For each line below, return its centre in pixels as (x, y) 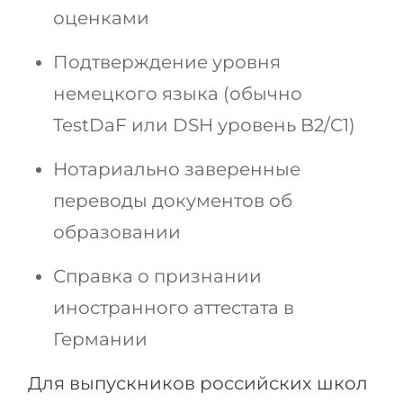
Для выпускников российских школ (198, 384)
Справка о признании (157, 277)
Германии (100, 340)
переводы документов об (173, 201)
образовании (117, 233)
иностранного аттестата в (174, 308)
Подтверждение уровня (167, 63)
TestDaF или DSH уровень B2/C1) (204, 125)
